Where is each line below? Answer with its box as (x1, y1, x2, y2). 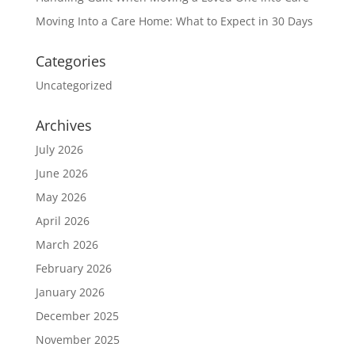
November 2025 (35, 332, 120, 348)
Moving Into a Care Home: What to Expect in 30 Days (35, 13, 313, 29)
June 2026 (35, 166, 88, 181)
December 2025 (35, 308, 119, 324)
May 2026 (35, 189, 86, 205)
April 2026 (35, 213, 90, 229)
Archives (35, 116, 92, 136)
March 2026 (35, 237, 98, 253)
